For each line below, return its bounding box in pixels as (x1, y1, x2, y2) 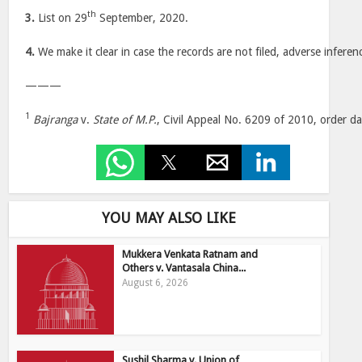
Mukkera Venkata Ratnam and (122, 248, 259, 260)
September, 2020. (96, 11, 189, 24)
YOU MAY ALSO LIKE (102, 209, 236, 226)
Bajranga (33, 113, 78, 126)
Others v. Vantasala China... (122, 262, 246, 274)
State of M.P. (93, 113, 158, 126)
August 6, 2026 (122, 277, 189, 288)
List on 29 (35, 11, 88, 24)
